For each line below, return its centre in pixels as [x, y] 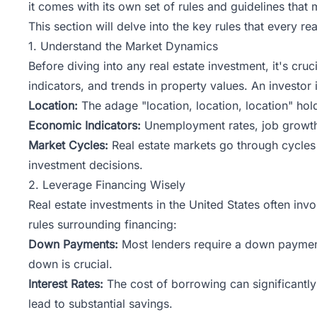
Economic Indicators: [85, 125]
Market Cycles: [68, 145]
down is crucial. [70, 264]
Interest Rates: [66, 283]
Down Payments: [73, 244]
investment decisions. [86, 165]
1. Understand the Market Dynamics [123, 46]
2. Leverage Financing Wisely [107, 184]
